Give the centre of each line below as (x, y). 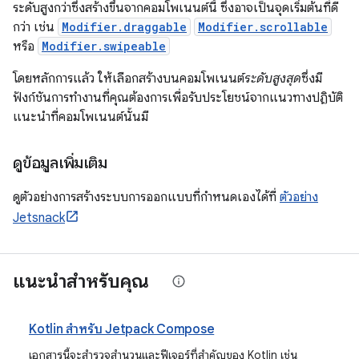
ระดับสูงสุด (273, 78)
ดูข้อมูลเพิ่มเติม (60, 163)
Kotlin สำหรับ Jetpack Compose (122, 329)
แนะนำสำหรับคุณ (81, 281)
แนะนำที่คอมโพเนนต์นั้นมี (81, 117)
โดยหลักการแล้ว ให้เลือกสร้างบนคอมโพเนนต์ (129, 78)
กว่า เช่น (35, 27)
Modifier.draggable (124, 26)
